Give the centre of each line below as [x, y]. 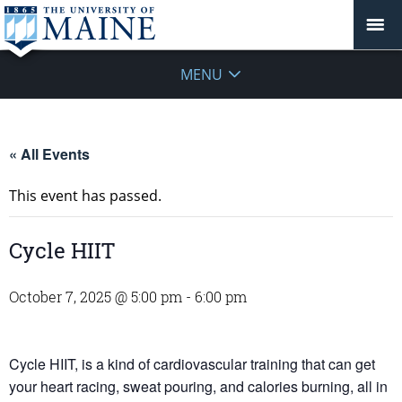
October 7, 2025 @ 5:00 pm [96, 297]
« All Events [49, 154]
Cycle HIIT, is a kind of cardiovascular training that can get [192, 364]
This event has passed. [85, 196]
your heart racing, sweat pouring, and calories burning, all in [198, 386]
